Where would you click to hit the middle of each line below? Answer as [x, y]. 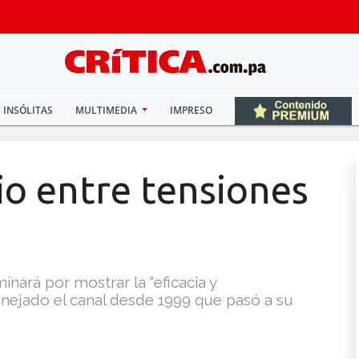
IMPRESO [192, 110]
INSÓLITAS [28, 110]
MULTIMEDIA [107, 110]
